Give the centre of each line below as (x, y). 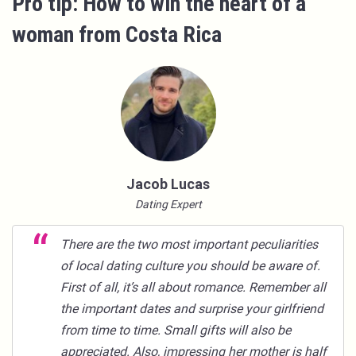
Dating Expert (168, 204)
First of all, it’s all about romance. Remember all (193, 287)
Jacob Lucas (168, 184)
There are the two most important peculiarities (189, 244)
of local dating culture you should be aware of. (190, 265)
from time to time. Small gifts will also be (176, 330)
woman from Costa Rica (119, 34)
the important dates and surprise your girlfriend (192, 308)
